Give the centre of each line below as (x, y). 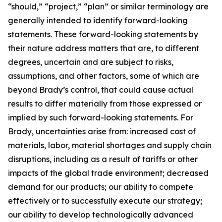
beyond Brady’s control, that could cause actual (101, 90)
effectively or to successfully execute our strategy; (105, 201)
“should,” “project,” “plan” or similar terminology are (108, 6)
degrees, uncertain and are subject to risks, (91, 62)
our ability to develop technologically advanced (101, 215)
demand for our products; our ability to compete (101, 187)
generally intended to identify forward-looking (98, 20)
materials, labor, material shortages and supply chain (110, 145)
